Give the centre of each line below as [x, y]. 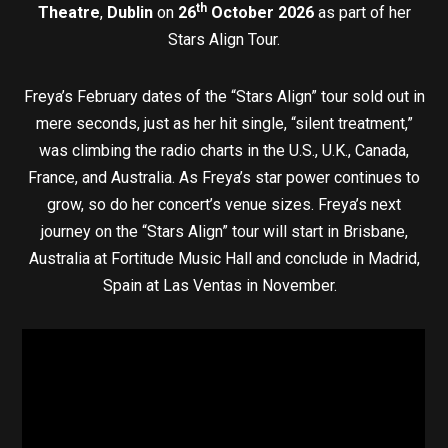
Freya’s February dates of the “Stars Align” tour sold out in [224, 96]
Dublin [131, 12]
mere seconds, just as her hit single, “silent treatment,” [224, 123]
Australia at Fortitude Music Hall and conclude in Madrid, [224, 258]
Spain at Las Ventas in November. [224, 285]
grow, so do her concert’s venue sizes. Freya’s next [224, 204]
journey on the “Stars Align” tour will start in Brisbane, [224, 231]
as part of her [362, 12]
